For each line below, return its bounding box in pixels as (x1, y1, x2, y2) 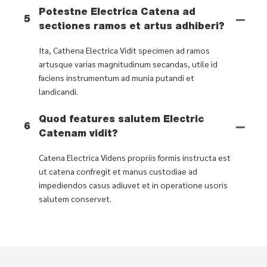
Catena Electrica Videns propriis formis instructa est (39, 151, 231, 163)
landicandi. (39, 85, 78, 97)
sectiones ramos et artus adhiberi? (39, 22, 225, 32)
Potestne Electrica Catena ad (39, 8, 195, 18)
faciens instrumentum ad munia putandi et (39, 72, 194, 83)
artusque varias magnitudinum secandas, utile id (39, 58, 218, 69)
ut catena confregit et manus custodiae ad (39, 165, 197, 176)
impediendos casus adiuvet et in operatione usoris (39, 179, 228, 190)
